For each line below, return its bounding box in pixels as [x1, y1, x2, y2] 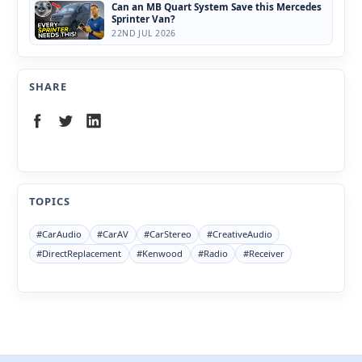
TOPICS [29, 194, 71, 209]
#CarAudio [36, 228, 82, 241]
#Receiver [242, 247, 284, 260]
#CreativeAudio [206, 228, 272, 241]
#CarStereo [143, 228, 192, 241]
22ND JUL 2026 [112, 27, 176, 40]
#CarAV [97, 228, 129, 241]
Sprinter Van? [112, 11, 176, 25]
